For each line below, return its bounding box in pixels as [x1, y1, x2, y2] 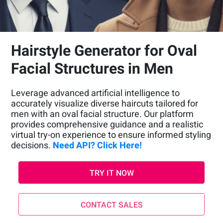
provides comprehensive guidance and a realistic [11, 119, 204, 130]
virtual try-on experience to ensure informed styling [11, 129, 212, 140]
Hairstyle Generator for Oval [11, 42, 198, 60]
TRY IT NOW [89, 168, 134, 178]
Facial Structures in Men [11, 60, 174, 78]
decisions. [11, 140, 53, 151]
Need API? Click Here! [53, 140, 142, 151]
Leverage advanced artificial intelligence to [11, 88, 180, 99]
